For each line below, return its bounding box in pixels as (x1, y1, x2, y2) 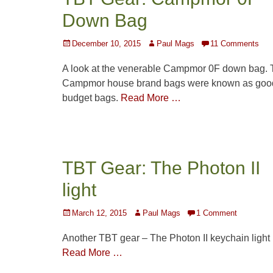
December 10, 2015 (72, 39, 141, 49)
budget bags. (62, 93, 121, 104)
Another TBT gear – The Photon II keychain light (62, 233, 270, 244)
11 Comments (210, 39, 259, 49)
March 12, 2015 (72, 208, 127, 218)
